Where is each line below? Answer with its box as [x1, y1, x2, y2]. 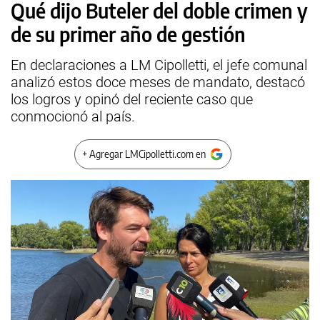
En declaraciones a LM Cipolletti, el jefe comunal [11, 56, 307, 74]
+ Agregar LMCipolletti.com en [82, 148, 206, 160]
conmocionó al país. [11, 108, 135, 125]
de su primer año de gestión [11, 21, 246, 46]
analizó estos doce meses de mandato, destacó [11, 74, 305, 91]
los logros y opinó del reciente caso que [11, 91, 253, 108]
